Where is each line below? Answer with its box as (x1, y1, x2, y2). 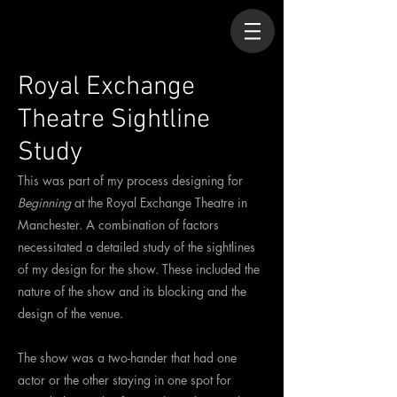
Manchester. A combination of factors (18, 216, 219, 233)
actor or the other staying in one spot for (18, 371, 231, 388)
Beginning (18, 194, 71, 211)
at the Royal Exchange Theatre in (71, 194, 247, 211)
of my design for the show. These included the (18, 261, 260, 277)
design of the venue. (18, 305, 123, 322)
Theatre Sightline (18, 104, 210, 136)
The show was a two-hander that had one (18, 349, 237, 366)
